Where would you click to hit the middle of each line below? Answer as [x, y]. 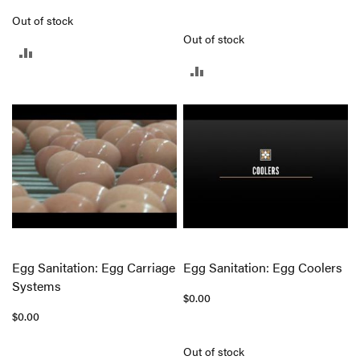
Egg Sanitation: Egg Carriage [94, 268]
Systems [37, 286]
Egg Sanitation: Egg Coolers [263, 268]
